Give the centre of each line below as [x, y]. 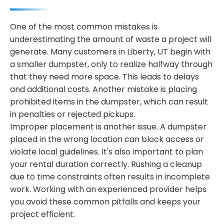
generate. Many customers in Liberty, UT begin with [110, 52]
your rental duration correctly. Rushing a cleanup [106, 164]
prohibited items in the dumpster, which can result [109, 102]
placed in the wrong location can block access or [107, 139]
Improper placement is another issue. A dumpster [108, 127]
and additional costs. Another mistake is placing [103, 89]
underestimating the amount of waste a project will [111, 39]
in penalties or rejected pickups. [72, 114]
